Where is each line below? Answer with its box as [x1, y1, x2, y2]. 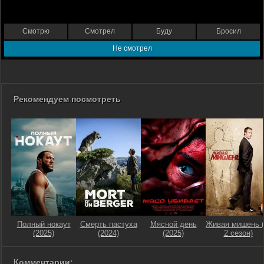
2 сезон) [223, 229, 253, 237]
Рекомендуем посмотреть [14, 94, 121, 104]
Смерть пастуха [80, 220, 137, 229]
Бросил [216, 27, 241, 35]
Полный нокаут [16, 220, 71, 229]
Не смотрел [112, 44, 152, 52]
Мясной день [150, 220, 197, 229]
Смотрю [22, 27, 49, 35]
